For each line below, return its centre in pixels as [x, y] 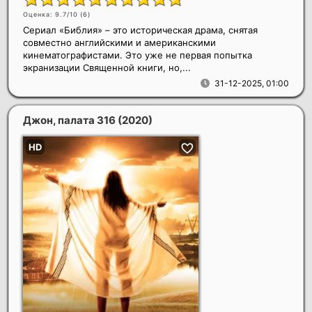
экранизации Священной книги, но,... [107, 67]
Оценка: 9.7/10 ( [53, 14]
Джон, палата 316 [70, 120]
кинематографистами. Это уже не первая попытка [138, 55]
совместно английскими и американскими [119, 42]
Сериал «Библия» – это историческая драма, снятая [140, 30]
